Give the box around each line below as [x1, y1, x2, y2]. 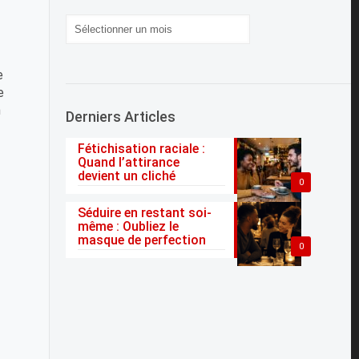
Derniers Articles [66, 107, 176, 125]
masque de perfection [78, 232, 207, 248]
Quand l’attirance [78, 154, 180, 170]
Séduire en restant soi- [78, 204, 212, 220]
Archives [65, 14, 119, 30]
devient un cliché [78, 167, 176, 184]
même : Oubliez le [78, 218, 179, 234]
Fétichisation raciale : [78, 140, 206, 156]
